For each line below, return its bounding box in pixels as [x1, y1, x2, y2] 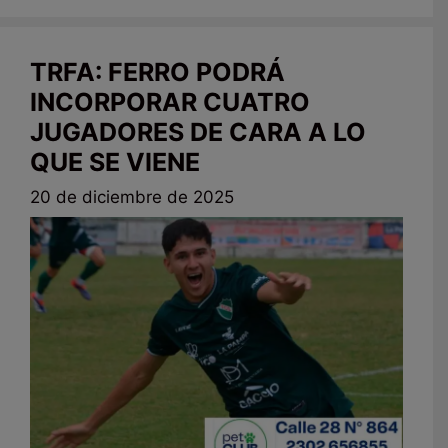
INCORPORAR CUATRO [30, 86, 310, 117]
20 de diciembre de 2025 [30, 187, 234, 208]
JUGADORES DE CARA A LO [30, 116, 366, 147]
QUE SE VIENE [30, 146, 200, 177]
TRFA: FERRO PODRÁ [30, 56, 285, 87]
